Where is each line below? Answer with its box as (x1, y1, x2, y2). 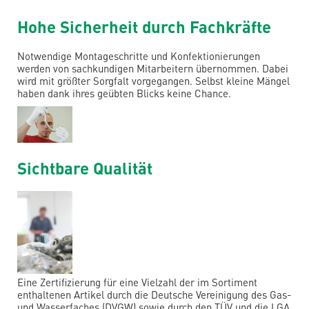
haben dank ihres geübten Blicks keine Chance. (17, 86, 231, 101)
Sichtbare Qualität (17, 157, 152, 179)
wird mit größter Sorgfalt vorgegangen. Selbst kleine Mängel (17, 74, 290, 88)
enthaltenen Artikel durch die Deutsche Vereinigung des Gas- (17, 287, 291, 301)
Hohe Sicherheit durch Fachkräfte (17, 16, 271, 38)
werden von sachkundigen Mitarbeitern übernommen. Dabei (17, 61, 288, 76)
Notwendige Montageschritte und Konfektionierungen (17, 49, 260, 63)
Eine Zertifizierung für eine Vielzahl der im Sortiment (17, 275, 257, 289)
